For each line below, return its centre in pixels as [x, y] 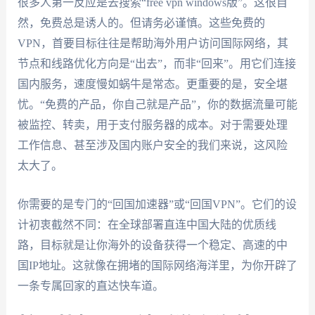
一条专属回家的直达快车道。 [90, 285]
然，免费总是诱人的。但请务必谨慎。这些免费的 [141, 23]
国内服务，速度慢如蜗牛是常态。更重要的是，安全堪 [152, 84]
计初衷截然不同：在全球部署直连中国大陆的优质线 [147, 224]
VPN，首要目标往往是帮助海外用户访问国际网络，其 [153, 44]
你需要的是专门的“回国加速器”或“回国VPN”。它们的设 [157, 204]
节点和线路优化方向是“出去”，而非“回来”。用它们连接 [156, 64]
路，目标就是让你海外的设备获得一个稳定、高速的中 [152, 245]
